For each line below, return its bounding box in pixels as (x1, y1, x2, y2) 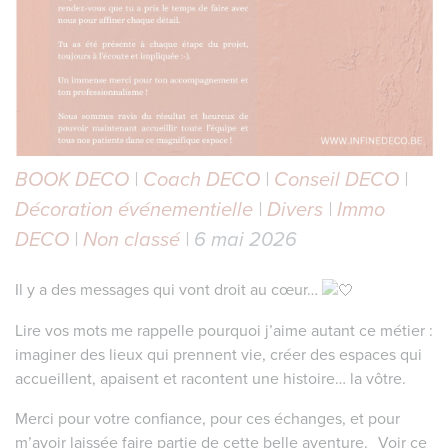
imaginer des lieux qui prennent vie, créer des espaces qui (15, 343, 422, 367)
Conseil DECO (274, 164, 399, 194)
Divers (267, 194, 323, 224)
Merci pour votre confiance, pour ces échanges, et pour (15, 407, 400, 431)
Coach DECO (143, 164, 260, 194)
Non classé (83, 224, 180, 254)
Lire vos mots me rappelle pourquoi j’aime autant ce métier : (15, 319, 433, 343)
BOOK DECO (15, 164, 129, 194)
